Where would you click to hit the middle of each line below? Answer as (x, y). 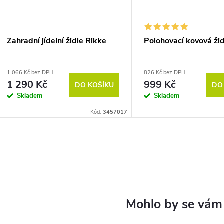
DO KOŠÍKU (94, 85)
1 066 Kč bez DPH (30, 73)
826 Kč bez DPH (165, 73)
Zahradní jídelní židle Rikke (57, 41)
